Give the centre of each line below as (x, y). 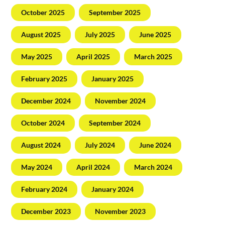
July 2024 (100, 145)
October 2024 (43, 123)
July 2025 (100, 34)
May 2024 (37, 167)
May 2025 (37, 56)
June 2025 (155, 34)
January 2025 (113, 78)
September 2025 (115, 12)
